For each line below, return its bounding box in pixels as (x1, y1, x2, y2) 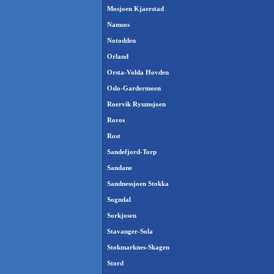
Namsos (107, 21, 130, 29)
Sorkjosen (107, 212, 136, 220)
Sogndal (107, 196, 131, 204)
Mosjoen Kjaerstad (107, 5, 164, 13)
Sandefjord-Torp (107, 148, 157, 156)
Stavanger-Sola (107, 228, 153, 235)
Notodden (107, 37, 136, 45)
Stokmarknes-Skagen (107, 243, 169, 251)
